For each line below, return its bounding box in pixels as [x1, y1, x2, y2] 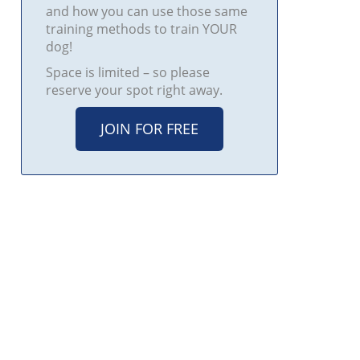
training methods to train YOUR [45, 19, 237, 38]
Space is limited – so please [45, 63, 210, 81]
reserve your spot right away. [45, 80, 223, 99]
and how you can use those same [45, 2, 247, 20]
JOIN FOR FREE [100, 118, 198, 138]
